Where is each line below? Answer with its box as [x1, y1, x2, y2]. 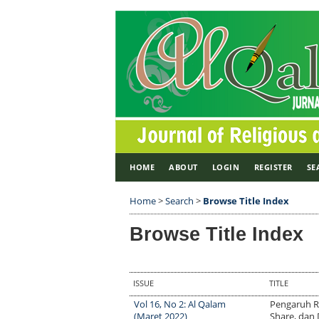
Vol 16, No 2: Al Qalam [134, 298, 226, 310]
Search [165, 194, 194, 207]
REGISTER [253, 162, 293, 172]
